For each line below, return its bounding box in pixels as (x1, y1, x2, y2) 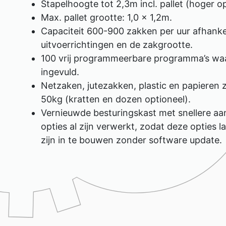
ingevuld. (41, 67, 79, 77)
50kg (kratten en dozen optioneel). (41, 94, 191, 104)
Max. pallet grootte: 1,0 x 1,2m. (41, 12, 172, 23)
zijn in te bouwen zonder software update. (41, 135, 222, 145)
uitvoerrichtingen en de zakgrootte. (41, 39, 193, 50)
